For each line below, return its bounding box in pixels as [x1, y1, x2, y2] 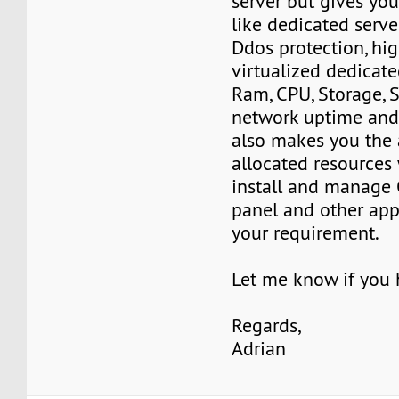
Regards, [232, 313, 302, 338]
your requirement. [232, 220, 380, 245]
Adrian [232, 336, 287, 361]
